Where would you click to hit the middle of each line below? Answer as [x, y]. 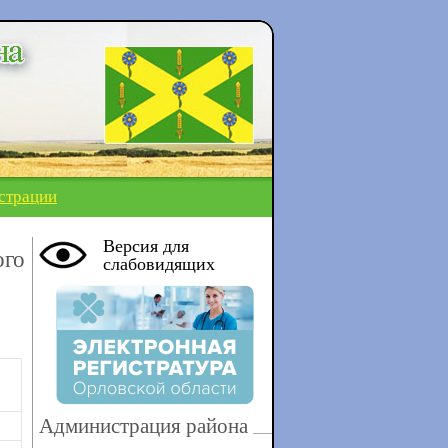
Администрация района [143, 426]
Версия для [145, 246]
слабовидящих [158, 264]
